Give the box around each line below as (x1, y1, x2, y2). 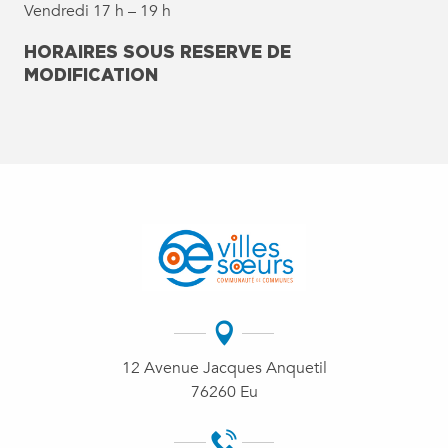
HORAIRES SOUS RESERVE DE (24, 41, 291, 61)
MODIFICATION (24, 64, 158, 84)
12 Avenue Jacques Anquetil (121, 357, 327, 380)
